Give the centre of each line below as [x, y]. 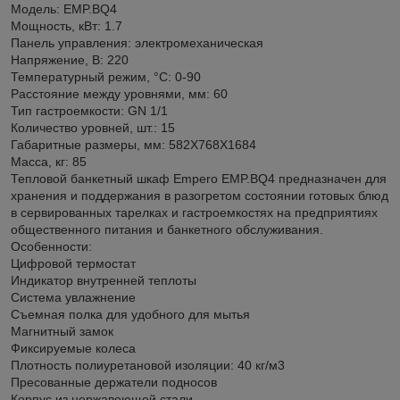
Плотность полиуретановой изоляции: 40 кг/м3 [148, 365]
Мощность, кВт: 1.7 [67, 25]
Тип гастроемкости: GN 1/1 [89, 110]
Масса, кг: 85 [49, 161]
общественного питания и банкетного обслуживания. [169, 229]
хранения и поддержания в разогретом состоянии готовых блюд [200, 195]
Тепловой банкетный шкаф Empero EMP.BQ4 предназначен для [199, 178]
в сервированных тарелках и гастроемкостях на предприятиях [194, 212]
